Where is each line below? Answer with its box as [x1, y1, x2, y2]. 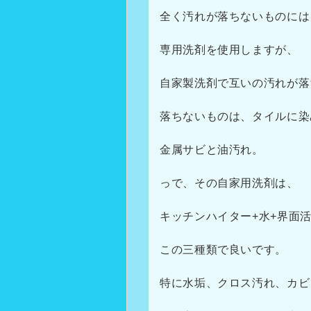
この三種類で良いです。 [160, 244, 287, 255]
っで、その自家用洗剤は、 [160, 177, 299, 189]
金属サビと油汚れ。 [160, 144, 264, 155]
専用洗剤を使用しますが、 [160, 44, 299, 56]
